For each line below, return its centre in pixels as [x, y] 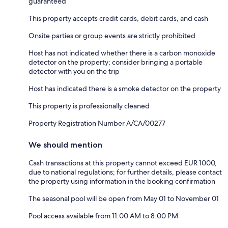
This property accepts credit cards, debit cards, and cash [118, 18]
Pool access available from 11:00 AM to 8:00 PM [103, 216]
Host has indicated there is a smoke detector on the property [125, 88]
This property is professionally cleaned [89, 106]
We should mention [65, 145]
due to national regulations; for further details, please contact [125, 172]
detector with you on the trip [74, 71]
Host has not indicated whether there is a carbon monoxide [122, 53]
